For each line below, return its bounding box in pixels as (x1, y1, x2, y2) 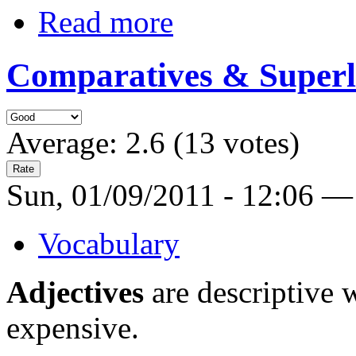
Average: (6, 126, 126, 161)
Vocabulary (38, 226, 180, 261)
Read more (38, 4, 173, 39)
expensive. (6, 311, 139, 346)
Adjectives (6, 275, 144, 310)
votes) (215, 126, 300, 161)
